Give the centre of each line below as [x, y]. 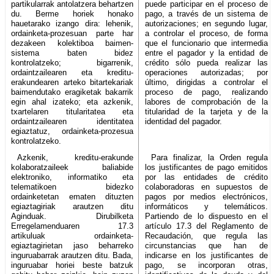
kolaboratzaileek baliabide [72, 167]
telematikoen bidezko [72, 187]
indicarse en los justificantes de [206, 255]
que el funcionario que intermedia [206, 43]
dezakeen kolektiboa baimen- [72, 43]
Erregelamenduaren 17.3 [72, 226]
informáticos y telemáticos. [206, 206]
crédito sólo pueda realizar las [206, 62]
